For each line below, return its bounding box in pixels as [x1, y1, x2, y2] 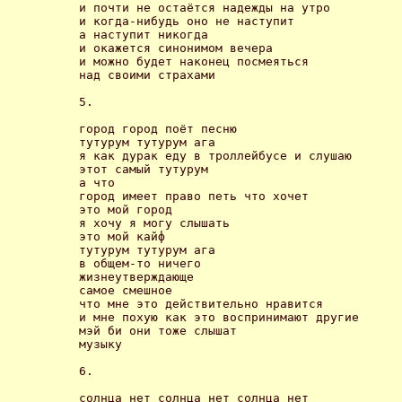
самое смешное [79, 283, 179, 297]
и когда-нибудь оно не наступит [79, 13, 294, 28]
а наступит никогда [79, 27, 208, 41]
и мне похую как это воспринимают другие [79, 310, 366, 324]
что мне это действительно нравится [79, 296, 330, 310]
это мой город [79, 202, 179, 216]
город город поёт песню [79, 121, 244, 135]
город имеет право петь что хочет [79, 188, 316, 203]
